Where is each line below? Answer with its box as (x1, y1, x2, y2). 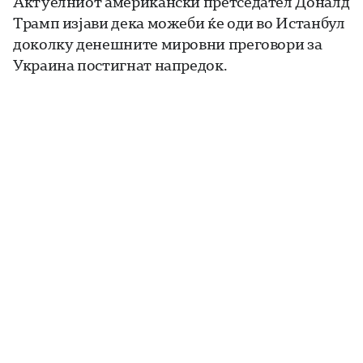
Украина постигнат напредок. (13, 55, 228, 75)
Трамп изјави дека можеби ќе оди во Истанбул (13, 13, 345, 33)
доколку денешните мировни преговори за (13, 34, 322, 54)
